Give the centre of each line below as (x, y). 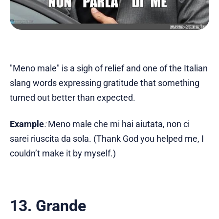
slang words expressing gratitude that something (105, 83)
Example (27, 124)
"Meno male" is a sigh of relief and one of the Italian (109, 68)
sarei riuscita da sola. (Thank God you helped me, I (107, 138)
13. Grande (48, 206)
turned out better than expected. (73, 97)
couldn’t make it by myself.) (63, 153)
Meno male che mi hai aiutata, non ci (118, 124)
